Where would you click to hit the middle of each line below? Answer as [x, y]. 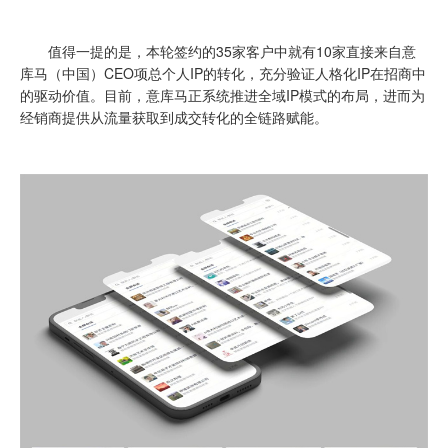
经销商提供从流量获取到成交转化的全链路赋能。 [174, 117]
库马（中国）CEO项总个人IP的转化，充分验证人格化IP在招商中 [223, 73]
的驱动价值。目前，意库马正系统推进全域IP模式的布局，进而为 [222, 95]
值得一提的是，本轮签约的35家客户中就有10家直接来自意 [218, 51]
